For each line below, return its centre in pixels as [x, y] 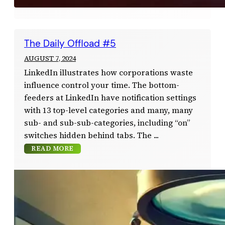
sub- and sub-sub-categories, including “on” [107, 123]
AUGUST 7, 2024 [50, 58]
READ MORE [52, 148]
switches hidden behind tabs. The [88, 135]
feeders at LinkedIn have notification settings [110, 97]
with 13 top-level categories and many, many [108, 110]
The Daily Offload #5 [70, 43]
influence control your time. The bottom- [102, 85]
